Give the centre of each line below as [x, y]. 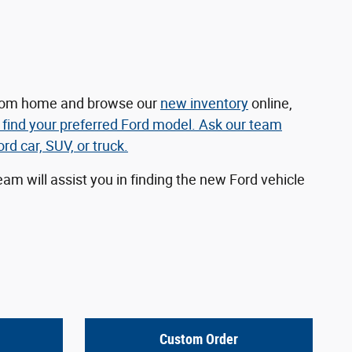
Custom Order [199, 339]
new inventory [204, 104]
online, [270, 104]
